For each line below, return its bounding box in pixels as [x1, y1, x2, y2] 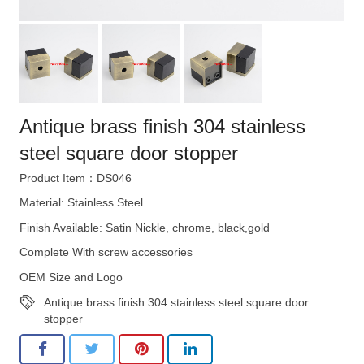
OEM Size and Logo [19, 270, 123, 284]
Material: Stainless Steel [19, 196, 143, 210]
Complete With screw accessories [19, 245, 193, 259]
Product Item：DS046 [19, 171, 132, 184]
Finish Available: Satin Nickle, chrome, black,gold [19, 220, 270, 234]
